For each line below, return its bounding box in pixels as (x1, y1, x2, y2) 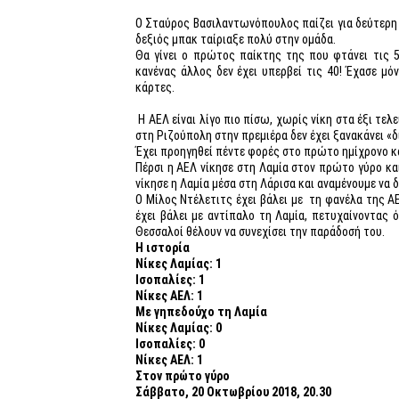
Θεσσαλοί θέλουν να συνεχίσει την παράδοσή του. (135, 224, 385, 240)
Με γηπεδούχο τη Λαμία (135, 305, 267, 320)
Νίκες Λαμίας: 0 (135, 321, 222, 336)
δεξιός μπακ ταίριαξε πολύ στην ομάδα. (135, 32, 336, 47)
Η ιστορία (135, 240, 190, 256)
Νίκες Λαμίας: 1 (135, 256, 222, 272)
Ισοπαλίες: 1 (135, 273, 205, 288)
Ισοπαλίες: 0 (135, 337, 205, 352)
